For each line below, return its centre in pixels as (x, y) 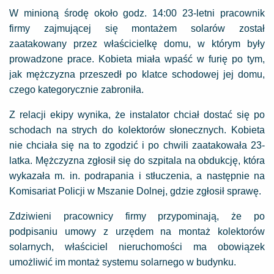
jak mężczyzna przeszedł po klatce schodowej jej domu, (137, 74)
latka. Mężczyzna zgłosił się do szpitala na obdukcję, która (137, 161)
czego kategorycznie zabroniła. (76, 90)
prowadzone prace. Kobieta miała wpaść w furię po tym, (137, 59)
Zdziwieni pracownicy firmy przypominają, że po (137, 216)
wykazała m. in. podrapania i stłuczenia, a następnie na (137, 176)
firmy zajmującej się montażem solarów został (137, 28)
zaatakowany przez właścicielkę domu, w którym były (137, 44)
